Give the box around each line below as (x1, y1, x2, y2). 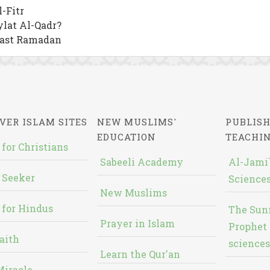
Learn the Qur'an (100, 248, 181, 260)
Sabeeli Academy (100, 155, 184, 168)
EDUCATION (97, 131, 157, 143)
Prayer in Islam (100, 217, 175, 230)
